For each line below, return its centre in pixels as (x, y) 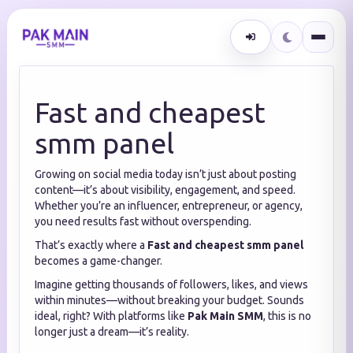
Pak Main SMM (225, 316)
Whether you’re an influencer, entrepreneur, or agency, (169, 206)
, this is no (287, 316)
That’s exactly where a (91, 245)
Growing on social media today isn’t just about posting (165, 174)
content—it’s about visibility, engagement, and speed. (165, 190)
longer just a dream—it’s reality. (112, 332)
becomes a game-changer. (98, 261)
